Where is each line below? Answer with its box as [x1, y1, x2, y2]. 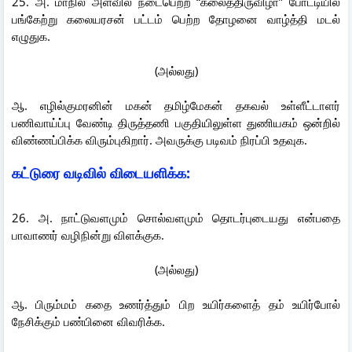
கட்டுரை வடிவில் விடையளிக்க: [12, 163, 328, 182]
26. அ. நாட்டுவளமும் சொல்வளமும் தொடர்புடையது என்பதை [12, 209, 340, 225]
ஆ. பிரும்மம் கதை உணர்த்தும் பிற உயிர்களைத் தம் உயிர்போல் [12, 295, 340, 312]
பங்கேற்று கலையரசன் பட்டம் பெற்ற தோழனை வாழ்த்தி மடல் [12, 10, 340, 27]
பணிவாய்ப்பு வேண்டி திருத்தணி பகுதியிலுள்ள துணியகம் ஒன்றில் [12, 114, 340, 130]
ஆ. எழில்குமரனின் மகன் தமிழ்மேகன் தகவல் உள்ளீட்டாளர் [12, 97, 340, 113]
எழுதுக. [12, 27, 50, 44]
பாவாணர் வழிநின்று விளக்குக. [12, 226, 164, 243]
